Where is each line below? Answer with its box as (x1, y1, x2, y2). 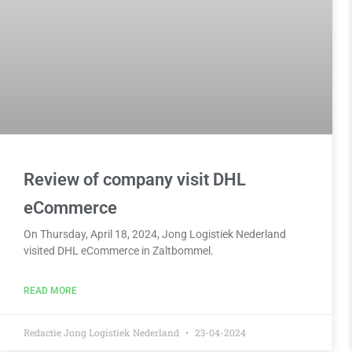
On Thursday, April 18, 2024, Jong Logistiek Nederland (24, 227, 286, 240)
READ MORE (24, 284, 77, 296)
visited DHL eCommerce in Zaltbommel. (24, 244, 214, 257)
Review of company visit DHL (24, 169, 246, 189)
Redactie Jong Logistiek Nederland (24, 325, 181, 339)
